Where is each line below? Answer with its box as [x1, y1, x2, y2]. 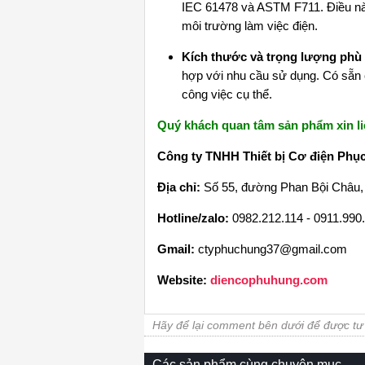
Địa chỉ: [157, 179, 204, 194]
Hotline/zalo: [157, 210, 229, 225]
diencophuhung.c [207, 272, 310, 287]
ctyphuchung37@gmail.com [198, 241, 347, 256]
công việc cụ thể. [182, 86, 272, 101]
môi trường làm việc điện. [182, 18, 318, 33]
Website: [157, 272, 207, 287]
